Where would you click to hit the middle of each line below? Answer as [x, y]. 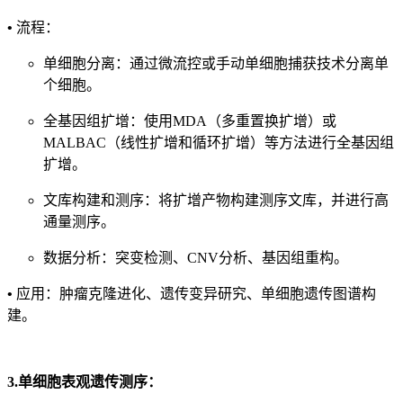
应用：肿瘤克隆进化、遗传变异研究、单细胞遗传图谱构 [196, 294]
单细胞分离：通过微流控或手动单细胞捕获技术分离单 [216, 64]
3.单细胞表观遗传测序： [85, 382]
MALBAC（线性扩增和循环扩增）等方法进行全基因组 [219, 143]
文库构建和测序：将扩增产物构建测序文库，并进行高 [216, 201]
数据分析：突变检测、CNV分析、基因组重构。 [196, 258]
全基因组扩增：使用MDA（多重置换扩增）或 [190, 121]
